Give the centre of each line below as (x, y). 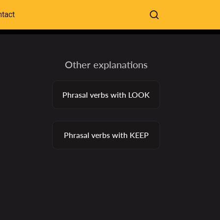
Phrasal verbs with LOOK (106, 95)
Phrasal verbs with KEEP (106, 135)
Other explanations (106, 64)
